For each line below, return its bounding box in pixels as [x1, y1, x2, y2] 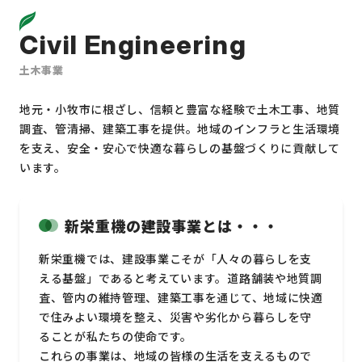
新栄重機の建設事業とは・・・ [65, 215, 279, 236]
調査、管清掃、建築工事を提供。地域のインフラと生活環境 [19, 120, 340, 137]
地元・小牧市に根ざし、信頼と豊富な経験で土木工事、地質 [19, 101, 340, 117]
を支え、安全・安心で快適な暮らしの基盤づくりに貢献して [19, 140, 340, 156]
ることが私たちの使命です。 [39, 328, 193, 344]
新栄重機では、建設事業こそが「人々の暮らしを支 [39, 250, 313, 267]
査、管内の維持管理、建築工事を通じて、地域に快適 [39, 289, 323, 305]
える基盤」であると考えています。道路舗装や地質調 [39, 270, 322, 286]
